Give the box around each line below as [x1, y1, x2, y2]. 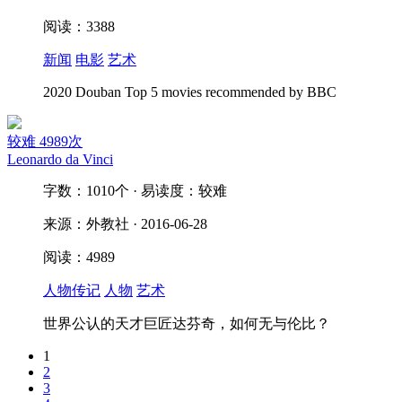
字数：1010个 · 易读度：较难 [43, 183, 227, 198]
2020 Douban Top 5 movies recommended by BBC [43, 84, 336, 100]
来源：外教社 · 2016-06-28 [43, 216, 207, 232]
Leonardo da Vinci [7, 152, 113, 167]
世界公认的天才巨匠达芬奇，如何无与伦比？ [43, 316, 330, 331]
